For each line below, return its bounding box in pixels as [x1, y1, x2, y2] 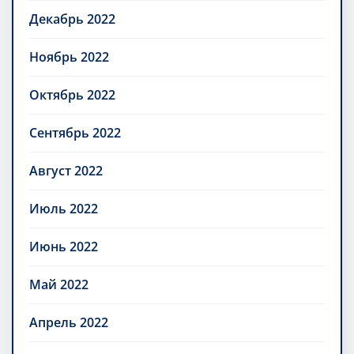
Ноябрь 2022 [29, 47, 109, 66]
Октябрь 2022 [29, 85, 115, 104]
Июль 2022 [29, 199, 98, 217]
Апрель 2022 [29, 313, 108, 331]
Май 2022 [29, 275, 88, 293]
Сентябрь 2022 [29, 123, 121, 141]
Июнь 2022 [29, 237, 98, 255]
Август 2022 [29, 161, 103, 179]
